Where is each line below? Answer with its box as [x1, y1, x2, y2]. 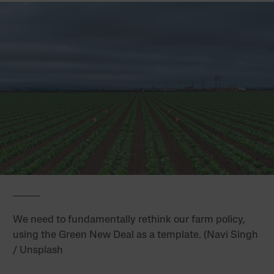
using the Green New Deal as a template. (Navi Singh [13, 229, 259, 240]
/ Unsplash [13, 245, 64, 256]
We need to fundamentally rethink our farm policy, [13, 214, 246, 225]
